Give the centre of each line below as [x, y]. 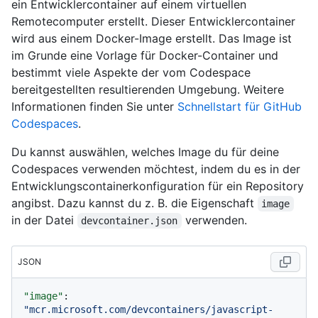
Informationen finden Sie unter [94, 107]
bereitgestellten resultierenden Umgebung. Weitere [148, 90]
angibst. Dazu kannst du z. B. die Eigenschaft [135, 203]
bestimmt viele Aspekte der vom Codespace [131, 73]
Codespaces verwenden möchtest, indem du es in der [156, 169]
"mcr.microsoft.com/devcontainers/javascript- [148, 310]
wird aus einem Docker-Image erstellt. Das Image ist [152, 39]
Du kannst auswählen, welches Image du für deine [145, 152]
